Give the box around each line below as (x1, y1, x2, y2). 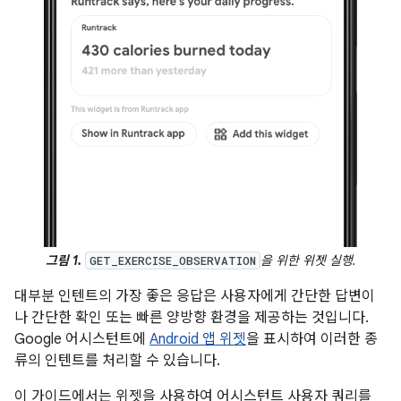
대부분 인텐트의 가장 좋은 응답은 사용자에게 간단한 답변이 (14, 287, 375, 305)
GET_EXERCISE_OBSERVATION (89, 253, 256, 268)
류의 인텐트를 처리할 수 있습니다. (14, 352, 220, 370)
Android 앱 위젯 (149, 330, 246, 348)
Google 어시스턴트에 (14, 330, 149, 348)
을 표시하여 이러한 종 (246, 330, 378, 348)
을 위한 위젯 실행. (260, 252, 356, 269)
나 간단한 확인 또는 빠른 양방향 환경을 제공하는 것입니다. (14, 309, 369, 327)
